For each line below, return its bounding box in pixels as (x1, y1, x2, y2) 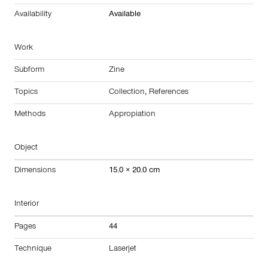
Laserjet (109, 245, 136, 254)
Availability (14, 10, 51, 19)
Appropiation (109, 110, 156, 119)
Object (14, 144, 38, 153)
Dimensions (14, 166, 56, 175)
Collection (109, 88, 145, 97)
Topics (14, 88, 38, 97)
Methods (14, 110, 45, 119)
